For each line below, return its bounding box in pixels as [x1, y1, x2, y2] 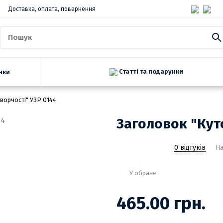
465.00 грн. [116, 193, 206, 214]
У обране [129, 169, 156, 177]
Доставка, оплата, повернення [8, 5, 96, 12]
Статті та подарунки [117, 67, 183, 75]
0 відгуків [174, 143, 206, 152]
